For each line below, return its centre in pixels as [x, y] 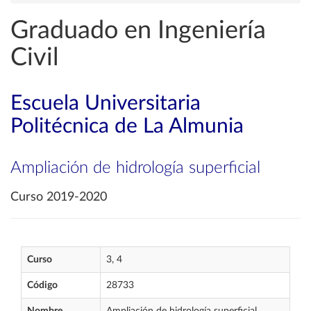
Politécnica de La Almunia [127, 126]
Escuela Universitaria [106, 103]
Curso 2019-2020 [59, 197]
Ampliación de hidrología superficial [135, 168]
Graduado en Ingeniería [138, 31]
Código [42, 285]
